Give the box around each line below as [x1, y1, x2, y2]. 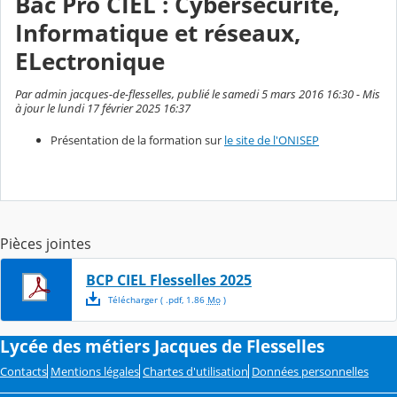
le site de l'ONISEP [224, 131, 319, 148]
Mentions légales [51, 362, 139, 379]
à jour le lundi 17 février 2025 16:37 [15, 100, 191, 117]
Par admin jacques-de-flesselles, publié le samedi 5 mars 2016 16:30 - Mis [15, 86, 380, 103]
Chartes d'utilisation [143, 362, 248, 379]
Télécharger [105, 292, 158, 306]
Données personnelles [252, 362, 369, 379]
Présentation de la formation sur [51, 131, 224, 148]
